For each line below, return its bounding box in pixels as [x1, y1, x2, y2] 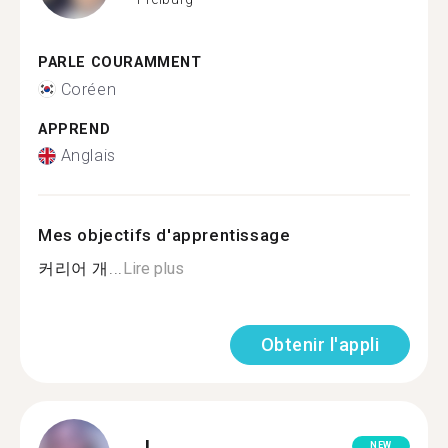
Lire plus [122, 259, 184, 278]
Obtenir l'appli [260, 334, 379, 355]
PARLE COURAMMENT [38, 54, 202, 71]
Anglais [60, 146, 116, 165]
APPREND [38, 120, 111, 138]
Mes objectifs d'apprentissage [38, 225, 291, 245]
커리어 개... [38, 259, 123, 278]
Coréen [60, 79, 117, 99]
